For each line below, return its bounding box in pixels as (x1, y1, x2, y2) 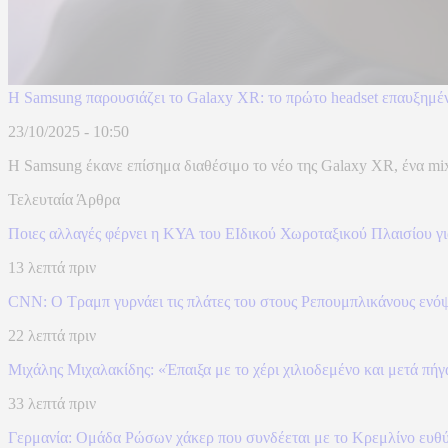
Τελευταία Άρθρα (8, 191, 120, 209)
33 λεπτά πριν (8, 395, 96, 413)
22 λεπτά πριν (8, 327, 96, 345)
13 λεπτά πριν (8, 259, 96, 277)
